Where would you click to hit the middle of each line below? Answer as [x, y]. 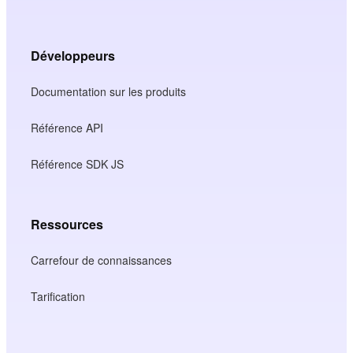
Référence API [67, 127]
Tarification [58, 296]
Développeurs [73, 55]
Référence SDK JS [78, 163]
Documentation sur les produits [109, 91]
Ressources [67, 224]
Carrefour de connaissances [102, 260]
